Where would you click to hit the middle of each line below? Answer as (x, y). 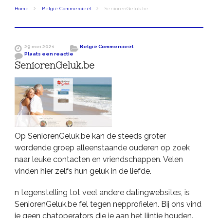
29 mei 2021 (39, 47)
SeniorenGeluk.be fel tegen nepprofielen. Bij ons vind (108, 204)
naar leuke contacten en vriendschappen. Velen (99, 159)
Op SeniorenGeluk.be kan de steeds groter (90, 136)
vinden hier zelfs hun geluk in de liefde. (83, 171)
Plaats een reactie (49, 54)
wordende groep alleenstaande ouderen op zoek (102, 147)
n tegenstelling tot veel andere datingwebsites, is (102, 192)
